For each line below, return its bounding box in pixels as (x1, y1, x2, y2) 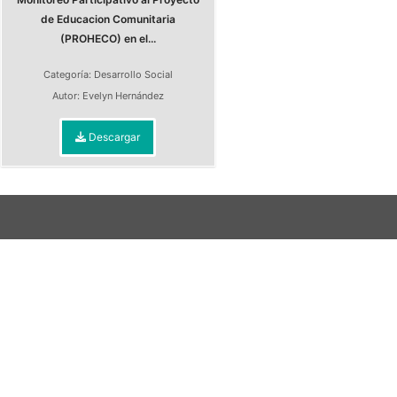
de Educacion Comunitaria (40, 12, 175, 26)
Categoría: (43, 68, 94, 81)
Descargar (86, 130, 141, 144)
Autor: (51, 90, 82, 102)
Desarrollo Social (93, 68, 173, 81)
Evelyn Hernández (82, 90, 164, 102)
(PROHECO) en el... (59, 32, 156, 45)
